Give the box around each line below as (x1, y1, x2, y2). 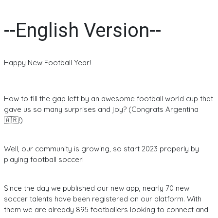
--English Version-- (4, 18, 161, 42)
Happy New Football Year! (4, 57, 91, 67)
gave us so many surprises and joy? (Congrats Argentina (4, 104, 199, 114)
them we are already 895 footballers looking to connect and (4, 204, 208, 214)
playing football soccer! (4, 154, 84, 164)
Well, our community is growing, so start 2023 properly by (4, 144, 199, 153)
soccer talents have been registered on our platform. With (4, 194, 201, 203)
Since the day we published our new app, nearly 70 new (4, 183, 189, 193)
